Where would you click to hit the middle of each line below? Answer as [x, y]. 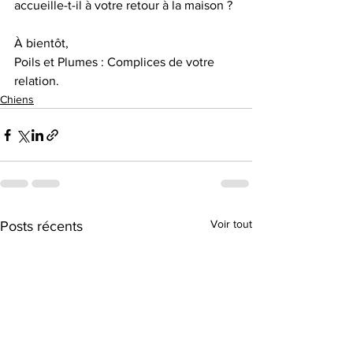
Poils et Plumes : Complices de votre [116, 62]
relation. [37, 81]
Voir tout [231, 224]
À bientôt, [43, 43]
